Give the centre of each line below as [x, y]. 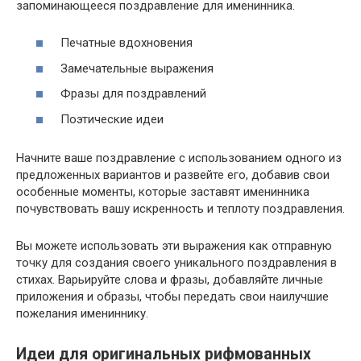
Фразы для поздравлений [133, 93]
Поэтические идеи [112, 119]
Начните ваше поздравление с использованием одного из [179, 158]
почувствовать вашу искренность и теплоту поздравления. [180, 208]
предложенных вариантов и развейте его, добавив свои [173, 174]
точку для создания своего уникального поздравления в [176, 262]
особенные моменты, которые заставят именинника [163, 191]
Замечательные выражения [137, 68]
